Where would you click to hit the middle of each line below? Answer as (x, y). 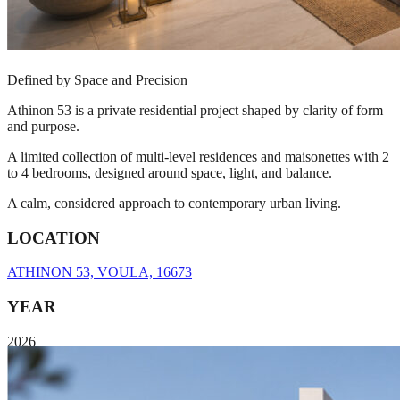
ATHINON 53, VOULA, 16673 (100, 263)
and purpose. (43, 117)
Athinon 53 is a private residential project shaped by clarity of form (195, 101)
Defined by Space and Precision (97, 71)
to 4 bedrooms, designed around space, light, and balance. (170, 163)
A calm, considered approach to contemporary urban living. (174, 194)
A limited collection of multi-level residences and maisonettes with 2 (198, 147)
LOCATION (54, 229)
